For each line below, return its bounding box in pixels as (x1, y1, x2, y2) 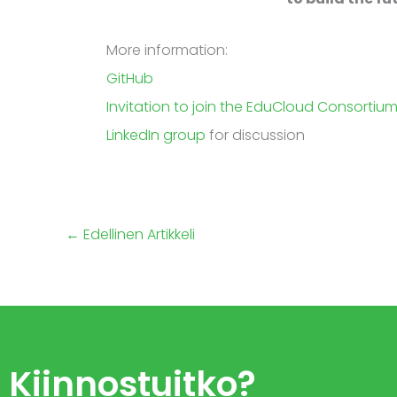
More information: (106, 39, 228, 60)
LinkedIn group (106, 124, 206, 145)
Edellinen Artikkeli (80, 223, 195, 245)
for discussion (206, 124, 305, 145)
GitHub (106, 67, 153, 89)
